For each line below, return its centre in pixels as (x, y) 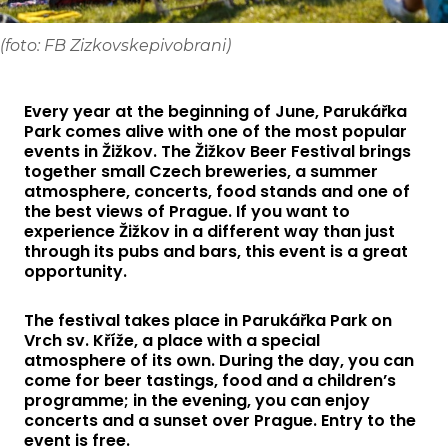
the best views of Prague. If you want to (187, 211)
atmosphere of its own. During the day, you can (219, 360)
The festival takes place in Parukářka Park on (208, 320)
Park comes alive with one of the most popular (215, 131)
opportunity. (75, 271)
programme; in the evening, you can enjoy (197, 400)
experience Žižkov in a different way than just (209, 231)
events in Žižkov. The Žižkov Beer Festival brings (217, 151)
